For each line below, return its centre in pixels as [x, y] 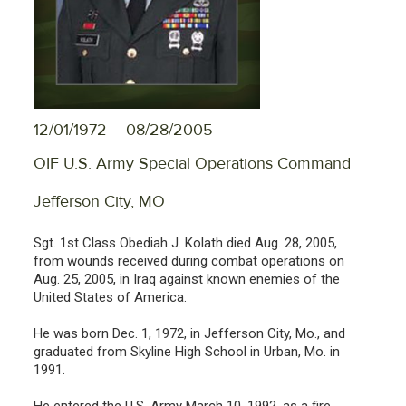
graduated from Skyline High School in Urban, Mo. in [187, 351]
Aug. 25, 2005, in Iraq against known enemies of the [187, 279]
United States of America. [110, 297]
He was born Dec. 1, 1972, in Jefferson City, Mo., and [189, 333]
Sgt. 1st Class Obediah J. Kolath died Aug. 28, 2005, [185, 242]
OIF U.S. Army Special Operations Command [192, 163]
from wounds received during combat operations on [189, 261]
